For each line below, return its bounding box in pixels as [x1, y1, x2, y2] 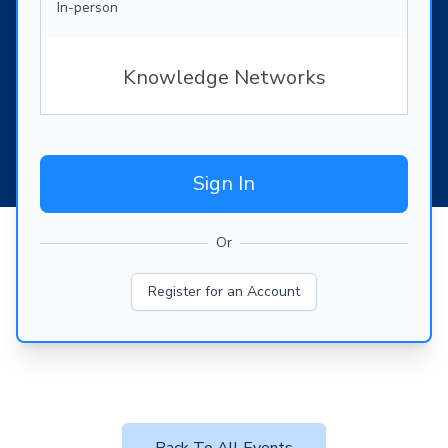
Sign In [193, 170, 255, 198]
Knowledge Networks [122, 64, 326, 92]
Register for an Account [148, 282, 300, 302]
